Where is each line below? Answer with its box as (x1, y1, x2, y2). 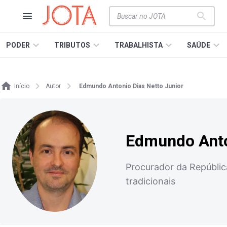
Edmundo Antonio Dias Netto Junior (79, 83, 183, 90)
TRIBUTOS (54, 41, 90, 49)
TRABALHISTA (115, 41, 163, 49)
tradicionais (126, 176, 175, 186)
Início (14, 83, 29, 90)
